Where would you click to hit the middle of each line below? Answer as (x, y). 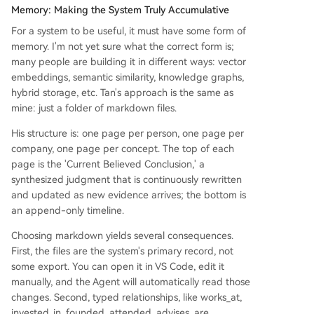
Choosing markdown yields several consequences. (122, 235)
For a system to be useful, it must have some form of (129, 31)
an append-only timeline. (68, 210)
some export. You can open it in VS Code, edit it (118, 266)
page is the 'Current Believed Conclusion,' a (108, 164)
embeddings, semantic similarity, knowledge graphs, (128, 77)
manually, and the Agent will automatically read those (131, 282)
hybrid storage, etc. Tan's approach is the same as (122, 93)
